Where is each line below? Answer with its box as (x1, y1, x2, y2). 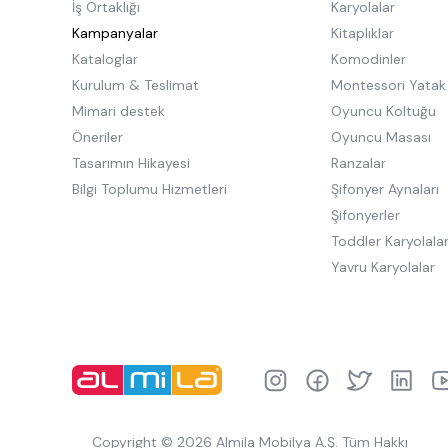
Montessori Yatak (330, 75, 446, 94)
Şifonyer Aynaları (330, 179, 439, 198)
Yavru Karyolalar (330, 257, 435, 276)
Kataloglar (72, 49, 138, 68)
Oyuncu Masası (330, 127, 431, 146)
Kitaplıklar (330, 23, 394, 42)
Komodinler (330, 49, 406, 68)
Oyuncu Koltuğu (330, 101, 436, 120)
